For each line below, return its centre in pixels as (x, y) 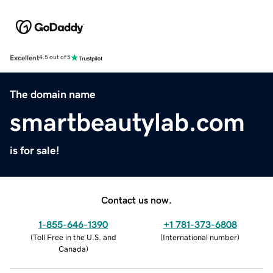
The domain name (53, 94)
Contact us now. (136, 200)
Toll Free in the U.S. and (74, 237)
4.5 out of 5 (55, 58)
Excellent (24, 58)
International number (200, 237)
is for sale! (35, 150)
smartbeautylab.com (127, 122)
